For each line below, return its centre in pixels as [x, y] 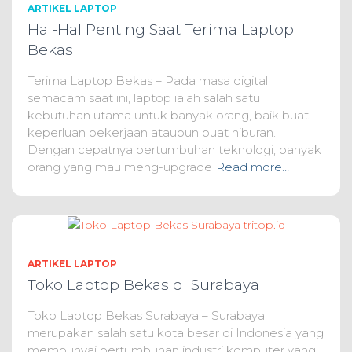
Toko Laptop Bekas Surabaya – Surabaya [146, 315]
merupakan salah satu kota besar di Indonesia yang [176, 333]
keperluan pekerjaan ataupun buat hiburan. [152, 132]
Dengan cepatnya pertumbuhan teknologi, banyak [174, 149]
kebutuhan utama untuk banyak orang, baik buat [168, 115]
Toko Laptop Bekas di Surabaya [143, 285]
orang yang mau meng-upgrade [120, 167]
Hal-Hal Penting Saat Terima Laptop [161, 29]
